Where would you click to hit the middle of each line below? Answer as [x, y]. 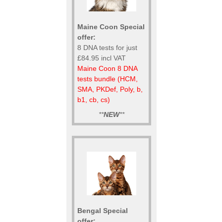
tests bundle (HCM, [108, 79]
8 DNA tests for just [107, 48]
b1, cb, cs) [94, 100]
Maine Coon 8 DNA [107, 69]
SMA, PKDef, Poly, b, [110, 89]
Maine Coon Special [111, 27]
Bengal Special [103, 210]
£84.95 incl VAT [102, 58]
